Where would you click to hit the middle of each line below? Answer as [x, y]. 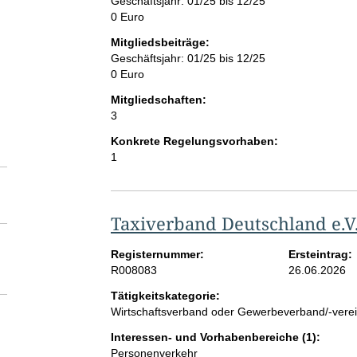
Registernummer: [157, 255]
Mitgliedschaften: [158, 100]
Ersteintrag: [321, 255]
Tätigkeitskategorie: [165, 296]
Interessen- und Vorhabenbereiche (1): [215, 337]
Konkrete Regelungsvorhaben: [194, 141]
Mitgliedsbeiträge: [160, 43]
